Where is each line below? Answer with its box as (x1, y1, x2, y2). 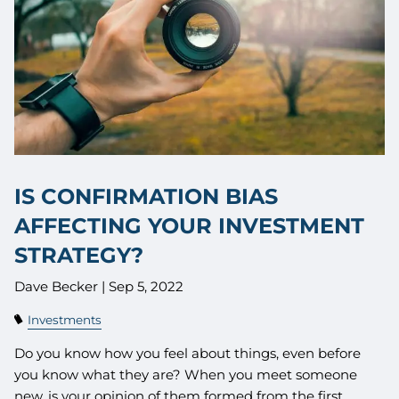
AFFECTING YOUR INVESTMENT (14, 213, 365, 240)
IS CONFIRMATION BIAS (14, 183, 279, 210)
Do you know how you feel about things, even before (14, 344, 362, 362)
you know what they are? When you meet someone (14, 365, 358, 383)
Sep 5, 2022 (109, 277, 184, 295)
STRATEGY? (14, 242, 144, 269)
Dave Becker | (14, 277, 110, 295)
